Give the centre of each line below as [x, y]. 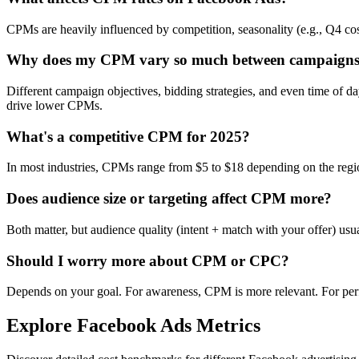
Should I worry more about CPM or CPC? [148, 260]
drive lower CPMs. [54, 105]
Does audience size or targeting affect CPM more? [169, 199]
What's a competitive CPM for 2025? [128, 136]
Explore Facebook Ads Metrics [133, 326]
